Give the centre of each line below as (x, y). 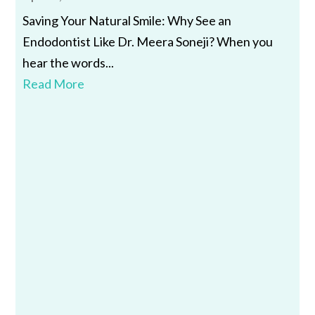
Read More (54, 83)
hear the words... (69, 62)
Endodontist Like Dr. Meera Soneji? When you (148, 41)
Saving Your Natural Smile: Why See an (127, 20)
